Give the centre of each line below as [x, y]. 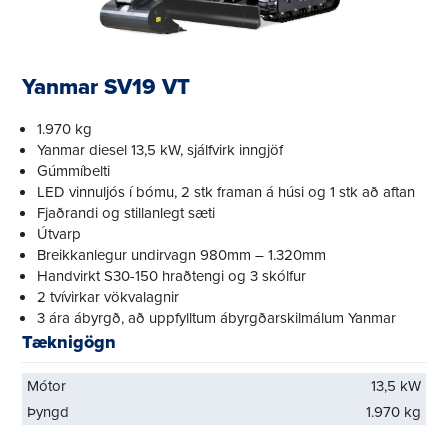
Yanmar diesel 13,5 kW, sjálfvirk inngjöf [160, 149]
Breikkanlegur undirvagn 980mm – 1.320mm [182, 254]
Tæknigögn [69, 341]
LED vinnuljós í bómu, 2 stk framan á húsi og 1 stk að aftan [226, 191]
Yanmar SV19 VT [106, 85]
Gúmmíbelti [74, 170]
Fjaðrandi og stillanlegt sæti [126, 212]
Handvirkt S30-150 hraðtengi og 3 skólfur [172, 275]
